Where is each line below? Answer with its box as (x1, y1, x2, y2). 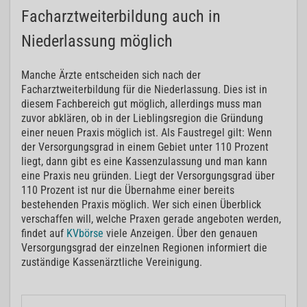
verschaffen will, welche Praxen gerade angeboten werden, (21, 212, 281, 226)
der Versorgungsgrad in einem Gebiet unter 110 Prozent (21, 140, 269, 154)
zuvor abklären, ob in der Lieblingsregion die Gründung (21, 112, 263, 125)
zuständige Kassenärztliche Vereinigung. (21, 256, 202, 269)
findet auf (21, 227, 66, 241)
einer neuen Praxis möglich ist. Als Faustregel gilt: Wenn (21, 126, 272, 140)
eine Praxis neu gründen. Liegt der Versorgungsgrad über (21, 169, 275, 183)
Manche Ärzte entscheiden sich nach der (21, 69, 201, 82)
